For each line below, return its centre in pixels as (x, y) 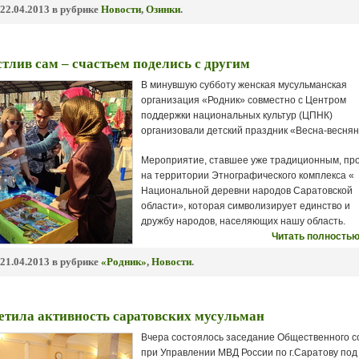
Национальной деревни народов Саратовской (247, 191)
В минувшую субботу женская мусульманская (244, 85)
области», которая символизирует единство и (246, 206)
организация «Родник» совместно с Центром (244, 100)
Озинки (163, 9)
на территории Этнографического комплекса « (248, 175)
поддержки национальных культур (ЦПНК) (237, 115)
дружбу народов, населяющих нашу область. (243, 221)
